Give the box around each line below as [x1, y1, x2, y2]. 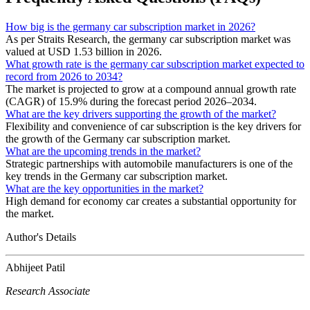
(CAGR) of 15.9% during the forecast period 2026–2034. [6, 95, 257, 107]
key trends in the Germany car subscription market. [6, 170, 228, 182]
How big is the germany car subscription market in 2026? [6, 20, 255, 33]
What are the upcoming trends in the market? [6, 145, 201, 157]
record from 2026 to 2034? [6, 70, 122, 82]
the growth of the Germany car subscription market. [6, 132, 230, 145]
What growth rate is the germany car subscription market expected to [6, 57, 304, 70]
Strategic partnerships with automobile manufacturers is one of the [6, 157, 293, 170]
